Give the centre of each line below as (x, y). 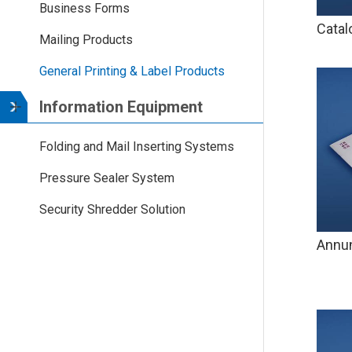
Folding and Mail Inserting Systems (137, 147)
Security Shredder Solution (112, 209)
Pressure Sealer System (107, 178)
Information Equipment (121, 107)
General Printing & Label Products (132, 71)
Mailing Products (86, 40)
